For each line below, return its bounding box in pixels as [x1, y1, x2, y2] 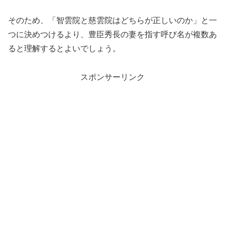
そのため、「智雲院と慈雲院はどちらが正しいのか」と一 [8, 16, 217, 25]
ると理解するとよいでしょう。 [8, 44, 121, 53]
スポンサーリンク [80, 72, 145, 81]
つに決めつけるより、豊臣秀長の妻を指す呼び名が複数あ [8, 30, 217, 39]
